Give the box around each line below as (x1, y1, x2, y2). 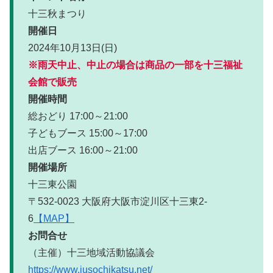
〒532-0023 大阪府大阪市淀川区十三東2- (28, 196, 207, 207)
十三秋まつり (28, 9, 87, 19)
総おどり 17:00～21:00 (28, 111, 128, 122)
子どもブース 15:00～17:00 (28, 128, 147, 139)
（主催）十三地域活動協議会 (28, 247, 155, 258)
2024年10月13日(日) (28, 43, 117, 54)
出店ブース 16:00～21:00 (28, 145, 138, 156)
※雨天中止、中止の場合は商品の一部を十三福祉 (28, 60, 243, 71)
